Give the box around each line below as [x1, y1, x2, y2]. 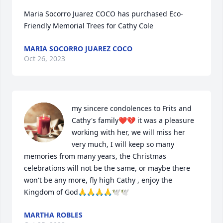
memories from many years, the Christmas [24, 151, 166, 161]
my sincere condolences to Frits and [72, 104, 192, 113]
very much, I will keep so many [72, 139, 174, 149]
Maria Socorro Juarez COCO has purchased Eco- [24, 9, 183, 18]
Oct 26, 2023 [24, 54, 65, 63]
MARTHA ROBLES [24, 210, 83, 220]
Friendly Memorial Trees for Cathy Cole [24, 21, 153, 30]
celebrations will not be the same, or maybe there [24, 163, 190, 173]
